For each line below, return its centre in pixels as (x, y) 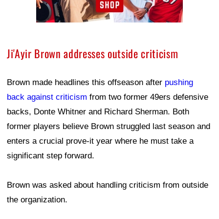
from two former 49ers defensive (148, 97)
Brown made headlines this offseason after (86, 83)
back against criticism (47, 97)
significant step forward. (51, 156)
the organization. (37, 200)
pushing (179, 83)
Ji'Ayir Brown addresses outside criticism (93, 54)
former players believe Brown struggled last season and (109, 127)
